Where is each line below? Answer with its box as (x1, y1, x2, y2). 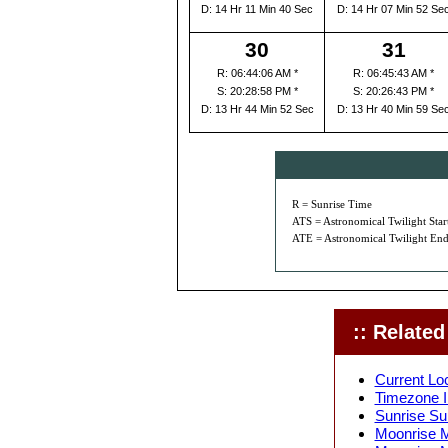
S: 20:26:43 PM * (353, 85, 434, 97)
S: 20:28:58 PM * (216, 85, 298, 97)
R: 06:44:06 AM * (216, 67, 298, 79)
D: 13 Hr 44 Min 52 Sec (200, 103, 314, 115)
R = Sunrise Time (291, 199, 372, 210)
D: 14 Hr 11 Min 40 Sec (201, 3, 313, 15)
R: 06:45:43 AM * (353, 67, 434, 79)
